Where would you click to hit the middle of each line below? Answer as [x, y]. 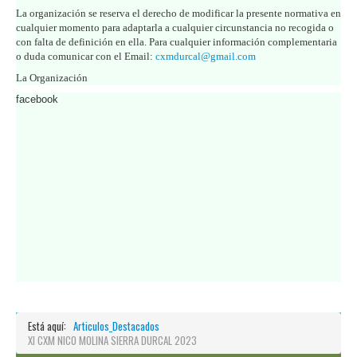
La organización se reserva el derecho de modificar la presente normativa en [178, 13]
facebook [37, 99]
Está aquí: [49, 326]
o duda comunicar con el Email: [86, 56]
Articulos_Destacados [116, 326]
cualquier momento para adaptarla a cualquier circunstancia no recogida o [175, 27]
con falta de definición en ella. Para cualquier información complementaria [177, 41]
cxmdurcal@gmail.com [206, 56]
